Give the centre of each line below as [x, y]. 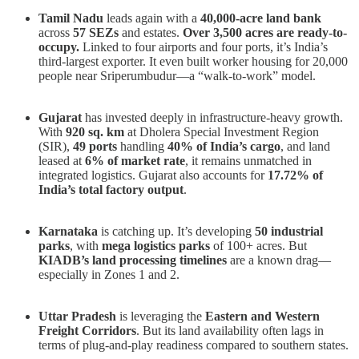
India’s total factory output [111, 189]
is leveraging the [161, 316]
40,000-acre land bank [261, 18]
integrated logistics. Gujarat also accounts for [153, 175]
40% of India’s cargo [224, 146]
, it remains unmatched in [248, 160]
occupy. [59, 46]
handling [142, 146]
